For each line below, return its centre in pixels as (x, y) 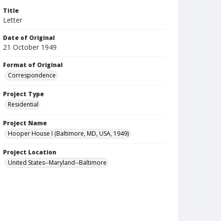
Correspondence (32, 75)
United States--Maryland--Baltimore (57, 163)
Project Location (30, 152)
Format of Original (33, 65)
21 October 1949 (30, 47)
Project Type (23, 94)
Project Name (25, 123)
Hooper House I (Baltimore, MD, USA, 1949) (68, 133)
